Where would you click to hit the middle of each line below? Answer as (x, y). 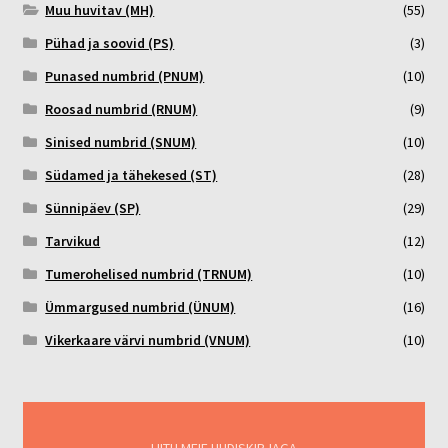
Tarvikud (73, 241)
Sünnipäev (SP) (93, 208)
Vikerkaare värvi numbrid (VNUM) (148, 340)
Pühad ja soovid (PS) (110, 43)
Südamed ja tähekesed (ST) (131, 175)
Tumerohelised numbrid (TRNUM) (149, 274)
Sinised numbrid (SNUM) (121, 142)
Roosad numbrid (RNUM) (121, 109)
